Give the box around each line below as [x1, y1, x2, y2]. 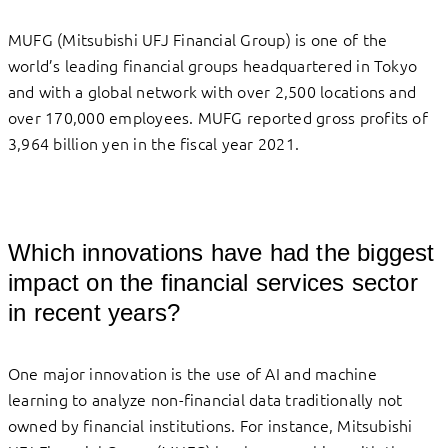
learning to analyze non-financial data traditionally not [8, 388, 403, 411]
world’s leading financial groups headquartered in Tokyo [8, 54, 418, 77]
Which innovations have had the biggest [8, 239, 435, 267]
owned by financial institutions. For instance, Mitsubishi [8, 414, 413, 437]
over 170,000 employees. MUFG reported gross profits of [8, 106, 428, 129]
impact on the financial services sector [8, 269, 418, 297]
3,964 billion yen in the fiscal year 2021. [8, 132, 300, 155]
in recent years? [8, 299, 195, 327]
